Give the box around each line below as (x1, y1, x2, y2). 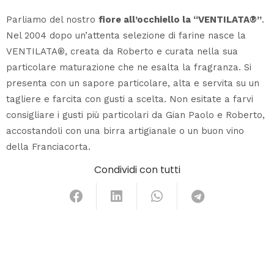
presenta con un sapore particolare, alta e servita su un (6, 77, 259, 89)
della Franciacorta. (6, 141, 91, 152)
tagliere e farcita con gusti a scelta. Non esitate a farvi (6, 93, 253, 105)
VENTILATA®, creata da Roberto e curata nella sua (6, 45, 238, 57)
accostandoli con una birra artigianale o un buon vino (6, 125, 244, 136)
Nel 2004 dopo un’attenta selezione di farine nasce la (6, 29, 246, 41)
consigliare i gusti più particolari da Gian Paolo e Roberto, (6, 109, 265, 120)
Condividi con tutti (94, 162, 180, 177)
